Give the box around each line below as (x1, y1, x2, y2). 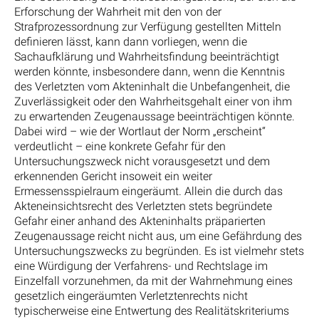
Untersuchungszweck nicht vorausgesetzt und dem (14, 155, 270, 169)
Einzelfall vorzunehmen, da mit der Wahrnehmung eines (14, 274, 293, 288)
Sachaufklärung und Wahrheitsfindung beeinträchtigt (14, 50, 279, 64)
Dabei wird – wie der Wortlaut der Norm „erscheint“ (14, 125, 266, 139)
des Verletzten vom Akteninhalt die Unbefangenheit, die (14, 80, 290, 94)
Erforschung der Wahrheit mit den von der (14, 5, 221, 19)
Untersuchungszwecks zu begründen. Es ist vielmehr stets (14, 244, 304, 258)
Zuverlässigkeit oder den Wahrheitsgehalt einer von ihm (14, 95, 292, 109)
